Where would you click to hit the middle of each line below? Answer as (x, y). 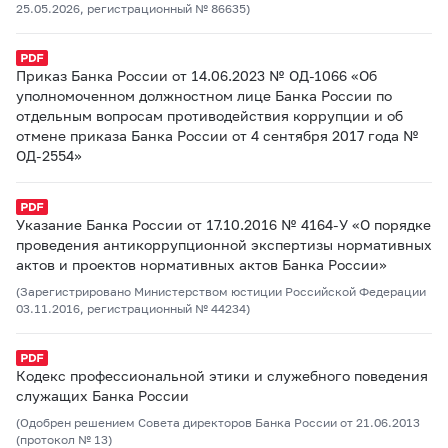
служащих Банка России (102, 395)
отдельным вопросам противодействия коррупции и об (209, 115)
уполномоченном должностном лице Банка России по (204, 95)
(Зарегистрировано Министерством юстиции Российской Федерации (221, 291)
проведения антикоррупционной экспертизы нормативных (224, 244)
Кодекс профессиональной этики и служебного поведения (222, 375)
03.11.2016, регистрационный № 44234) (133, 308)
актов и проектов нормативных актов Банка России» (201, 264)
